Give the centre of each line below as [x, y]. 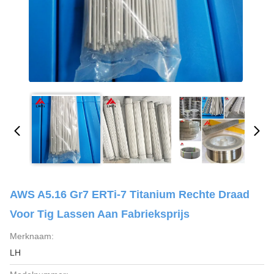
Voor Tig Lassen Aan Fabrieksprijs [100, 214]
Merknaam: [32, 236]
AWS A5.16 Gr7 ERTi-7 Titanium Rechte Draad [130, 194]
